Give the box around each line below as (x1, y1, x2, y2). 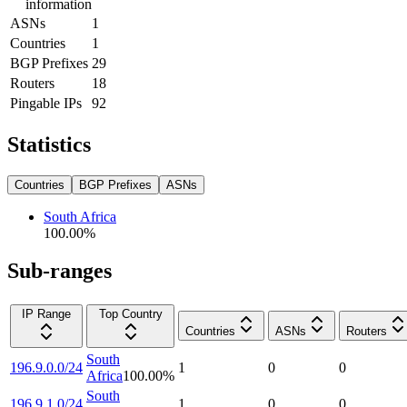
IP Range (22, 307, 71, 322)
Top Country (98, 307, 163, 322)
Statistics (7, 132, 91, 156)
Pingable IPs (10, 94, 82, 111)
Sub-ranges (7, 259, 112, 283)
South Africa (44, 208, 116, 224)
